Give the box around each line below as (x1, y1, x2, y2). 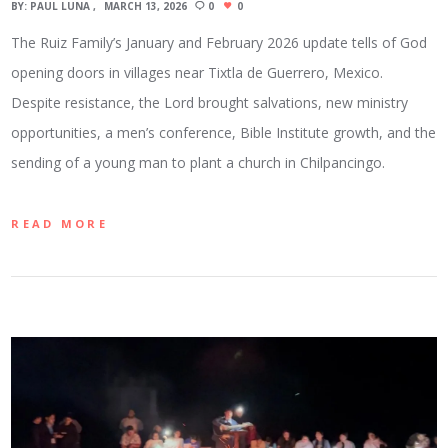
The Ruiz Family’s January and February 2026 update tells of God (11, 33, 428, 53)
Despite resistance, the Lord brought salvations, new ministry (11, 93, 409, 113)
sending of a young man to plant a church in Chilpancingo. (11, 153, 386, 173)
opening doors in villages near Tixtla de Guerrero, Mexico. (11, 63, 384, 83)
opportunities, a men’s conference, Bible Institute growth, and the (11, 123, 437, 143)
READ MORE (11, 216, 108, 232)
